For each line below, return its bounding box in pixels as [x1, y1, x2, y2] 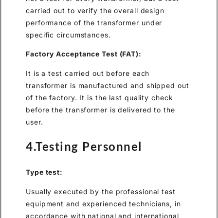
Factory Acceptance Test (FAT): [26, 50, 142, 58]
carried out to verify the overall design [26, 6, 164, 15]
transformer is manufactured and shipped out [26, 81, 189, 90]
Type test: [26, 168, 63, 177]
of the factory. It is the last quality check [26, 93, 173, 102]
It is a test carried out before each [26, 69, 150, 77]
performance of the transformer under [26, 18, 163, 27]
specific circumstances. [26, 31, 111, 39]
